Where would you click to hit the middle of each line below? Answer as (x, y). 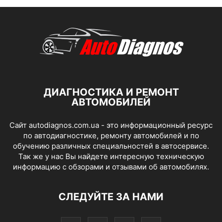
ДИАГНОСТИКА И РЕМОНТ (111, 92)
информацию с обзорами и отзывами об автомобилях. (111, 167)
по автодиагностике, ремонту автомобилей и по (111, 136)
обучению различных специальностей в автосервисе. (111, 146)
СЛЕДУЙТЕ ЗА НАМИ (111, 197)
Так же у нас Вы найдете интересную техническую (111, 156)
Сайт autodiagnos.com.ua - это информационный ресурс (111, 125)
